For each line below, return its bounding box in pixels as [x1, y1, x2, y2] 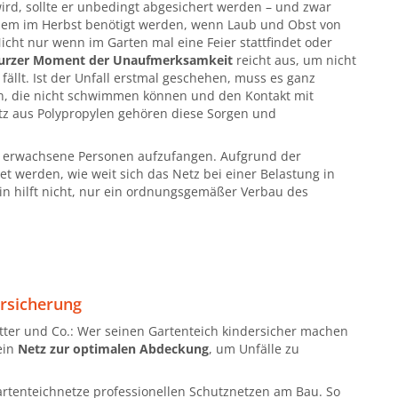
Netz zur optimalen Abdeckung [18, 339, 209, 357]
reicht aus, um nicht [233, 51, 356, 68]
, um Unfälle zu [209, 339, 299, 357]
